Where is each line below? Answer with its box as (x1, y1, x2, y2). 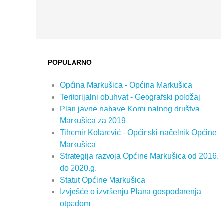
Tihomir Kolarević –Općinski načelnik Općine (60, 128, 217, 137)
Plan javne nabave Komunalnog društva (60, 105, 200, 113)
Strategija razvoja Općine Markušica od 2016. (60, 152, 219, 161)
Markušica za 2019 (60, 116, 126, 125)
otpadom (60, 199, 90, 208)
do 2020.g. (60, 164, 97, 173)
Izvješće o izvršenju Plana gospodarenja (60, 187, 201, 196)
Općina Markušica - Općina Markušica (60, 81, 192, 90)
